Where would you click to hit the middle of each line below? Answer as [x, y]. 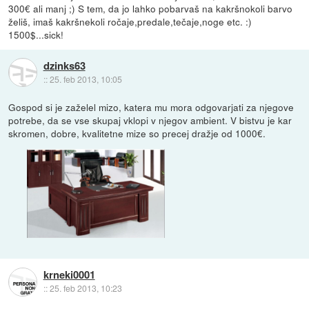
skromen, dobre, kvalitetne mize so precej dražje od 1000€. [137, 133]
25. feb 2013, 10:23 [86, 288]
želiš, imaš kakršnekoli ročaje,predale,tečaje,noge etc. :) [130, 21]
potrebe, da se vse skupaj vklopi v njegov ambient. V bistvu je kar [150, 120]
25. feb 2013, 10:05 [86, 79]
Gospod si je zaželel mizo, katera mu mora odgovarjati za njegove [151, 107]
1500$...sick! [36, 34]
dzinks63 [64, 66]
